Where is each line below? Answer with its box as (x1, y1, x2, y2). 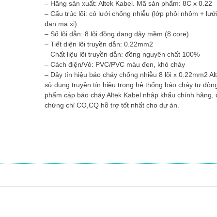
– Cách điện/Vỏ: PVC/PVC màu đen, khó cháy (45, 60, 186, 68)
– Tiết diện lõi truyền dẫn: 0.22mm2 (45, 40, 154, 48)
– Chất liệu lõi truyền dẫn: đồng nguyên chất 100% (45, 50, 200, 58)
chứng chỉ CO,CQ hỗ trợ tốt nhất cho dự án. (45, 101, 180, 109)
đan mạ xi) (45, 19, 77, 28)
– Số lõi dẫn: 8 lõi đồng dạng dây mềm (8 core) (45, 30, 189, 38)
